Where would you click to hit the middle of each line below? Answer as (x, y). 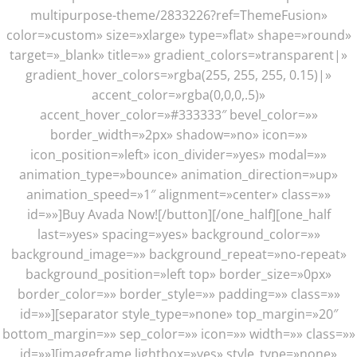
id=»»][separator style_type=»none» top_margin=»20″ (178, 314)
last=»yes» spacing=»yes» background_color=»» (178, 234)
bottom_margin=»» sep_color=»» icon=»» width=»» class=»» (178, 333)
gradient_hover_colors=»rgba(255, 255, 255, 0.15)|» (178, 75)
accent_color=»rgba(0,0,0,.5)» (178, 94)
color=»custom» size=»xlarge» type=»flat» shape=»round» (178, 35)
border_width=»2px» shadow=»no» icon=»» (178, 134)
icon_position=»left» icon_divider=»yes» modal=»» (178, 154)
